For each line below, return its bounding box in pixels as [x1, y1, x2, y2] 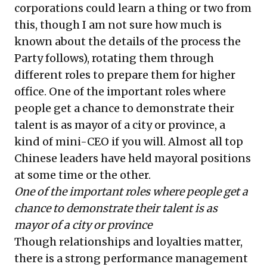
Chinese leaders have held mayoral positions [14, 151, 251, 165]
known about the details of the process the [14, 34, 241, 48]
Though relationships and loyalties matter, [14, 234, 243, 249]
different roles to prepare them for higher [14, 67, 235, 82]
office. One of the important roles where [14, 84, 226, 98]
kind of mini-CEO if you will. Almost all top [14, 134, 243, 148]
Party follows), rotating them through [14, 51, 214, 65]
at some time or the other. [14, 167, 151, 182]
